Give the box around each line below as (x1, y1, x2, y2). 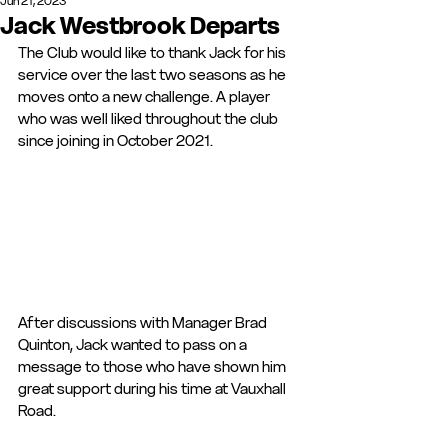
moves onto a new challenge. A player (18, 87, 273, 106)
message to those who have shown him (18, 356, 289, 376)
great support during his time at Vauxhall (18, 378, 289, 398)
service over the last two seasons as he (18, 65, 289, 84)
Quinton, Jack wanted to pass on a (18, 334, 250, 354)
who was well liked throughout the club (18, 109, 281, 128)
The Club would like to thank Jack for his (18, 43, 289, 62)
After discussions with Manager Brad (18, 312, 270, 332)
